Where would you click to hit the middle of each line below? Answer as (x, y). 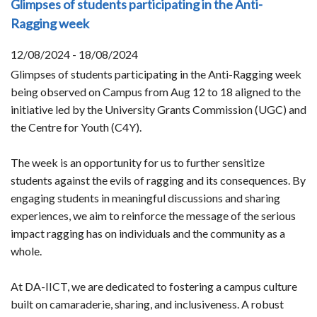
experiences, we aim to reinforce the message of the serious (153, 216)
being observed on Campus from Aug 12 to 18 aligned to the (156, 92)
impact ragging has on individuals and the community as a (148, 234)
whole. (26, 251)
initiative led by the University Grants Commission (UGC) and (158, 110)
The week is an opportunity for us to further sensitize (138, 163)
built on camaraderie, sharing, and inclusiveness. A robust (147, 304)
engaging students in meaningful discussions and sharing (145, 198)
